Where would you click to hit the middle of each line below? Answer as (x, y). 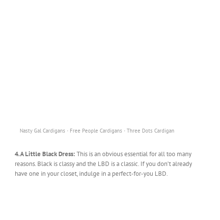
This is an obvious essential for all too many (134, 154)
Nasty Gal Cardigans (42, 130)
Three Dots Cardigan (151, 130)
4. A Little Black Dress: (46, 154)
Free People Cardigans (96, 130)
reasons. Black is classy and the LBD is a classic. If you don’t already (103, 164)
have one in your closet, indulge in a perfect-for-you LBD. (91, 173)
